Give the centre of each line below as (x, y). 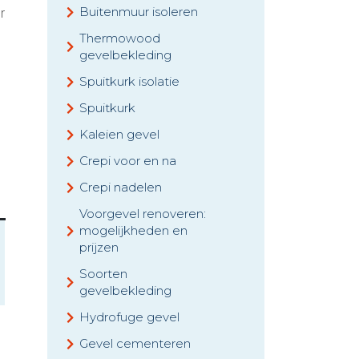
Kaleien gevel (119, 134)
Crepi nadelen (121, 187)
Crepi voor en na (128, 161)
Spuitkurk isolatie (129, 81)
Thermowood (120, 38)
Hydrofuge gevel (129, 317)
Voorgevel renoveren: (143, 214)
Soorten (103, 274)
